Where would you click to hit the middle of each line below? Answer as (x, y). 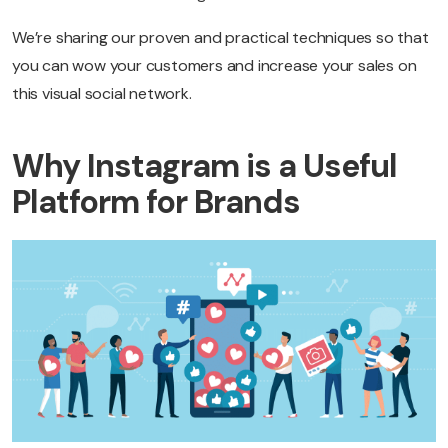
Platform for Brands (156, 201)
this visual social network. (102, 93)
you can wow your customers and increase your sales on (214, 65)
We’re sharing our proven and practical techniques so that (220, 37)
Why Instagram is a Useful (204, 165)
